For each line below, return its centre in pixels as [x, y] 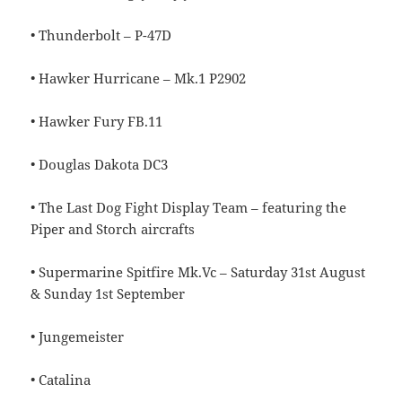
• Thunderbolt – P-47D [101, 35]
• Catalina [61, 379]
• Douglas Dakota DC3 [101, 164]
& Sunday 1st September [108, 293]
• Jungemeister [78, 336]
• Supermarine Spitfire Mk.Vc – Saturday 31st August [198, 271]
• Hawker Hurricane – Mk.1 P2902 [139, 78]
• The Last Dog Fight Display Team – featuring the [189, 207]
